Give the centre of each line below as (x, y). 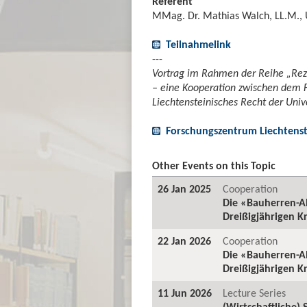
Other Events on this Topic (214, 165)
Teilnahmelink (198, 44)
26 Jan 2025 (184, 188)
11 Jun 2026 (185, 293)
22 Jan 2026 (184, 241)
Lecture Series (254, 293)
